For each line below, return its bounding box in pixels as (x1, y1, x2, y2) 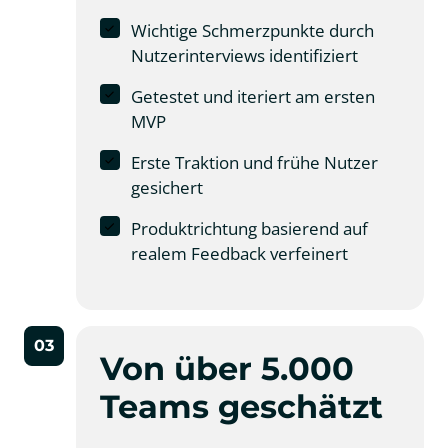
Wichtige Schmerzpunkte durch (130, 19, 374, 43)
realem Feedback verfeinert (130, 242, 348, 266)
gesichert (130, 176, 203, 200)
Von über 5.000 (100, 349, 354, 389)
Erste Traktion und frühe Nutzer (130, 151, 378, 175)
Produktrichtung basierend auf (130, 217, 368, 241)
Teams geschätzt (100, 387, 383, 427)
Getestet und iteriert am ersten (130, 85, 375, 109)
